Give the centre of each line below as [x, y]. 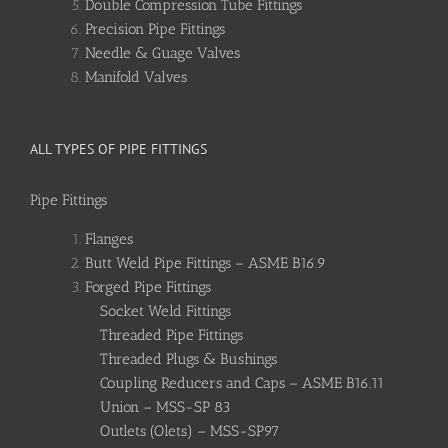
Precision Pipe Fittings [155, 29]
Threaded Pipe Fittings [171, 334]
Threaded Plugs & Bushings [188, 358]
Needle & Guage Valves [162, 53]
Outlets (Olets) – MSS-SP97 [189, 430]
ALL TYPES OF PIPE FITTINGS [118, 149]
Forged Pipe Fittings [148, 286]
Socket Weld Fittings [165, 310]
